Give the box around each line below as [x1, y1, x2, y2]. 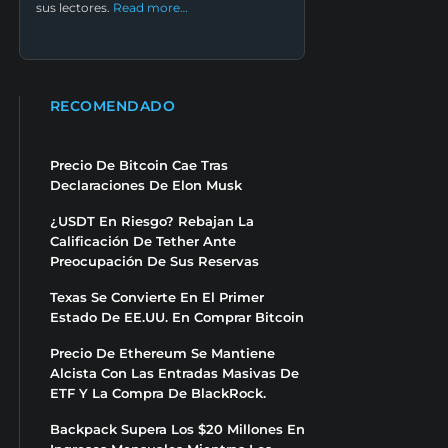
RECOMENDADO [49, 97, 176, 116]
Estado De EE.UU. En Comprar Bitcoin [49, 309, 304, 326]
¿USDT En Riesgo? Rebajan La [49, 213, 254, 230]
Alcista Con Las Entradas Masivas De [49, 365, 299, 382]
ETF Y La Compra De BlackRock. [49, 385, 266, 402]
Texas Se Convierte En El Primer [49, 289, 264, 306]
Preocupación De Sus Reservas [49, 253, 259, 270]
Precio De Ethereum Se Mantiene [49, 345, 275, 362]
